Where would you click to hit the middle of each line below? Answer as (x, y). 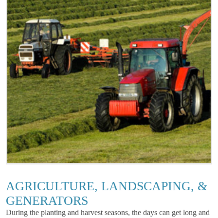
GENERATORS (47, 201)
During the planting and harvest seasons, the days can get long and (108, 212)
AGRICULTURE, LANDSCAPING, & (107, 186)
